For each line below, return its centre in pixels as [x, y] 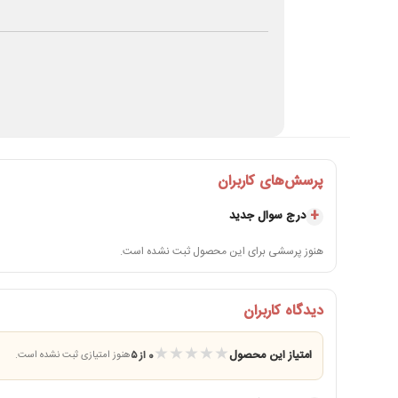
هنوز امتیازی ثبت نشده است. [73, 356]
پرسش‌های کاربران [271, 181]
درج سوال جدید [268, 216]
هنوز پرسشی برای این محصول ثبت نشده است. [222, 251]
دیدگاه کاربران [284, 311]
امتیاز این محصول [271, 355]
